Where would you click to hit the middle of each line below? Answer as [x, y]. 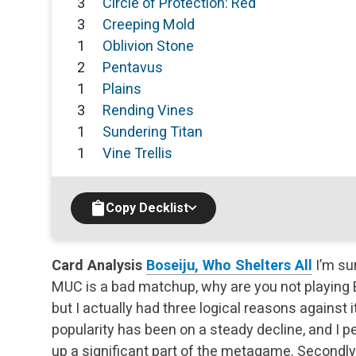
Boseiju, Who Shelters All [229, 265]
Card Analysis [97, 265]
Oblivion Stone [148, 46]
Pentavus [133, 68]
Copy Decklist [147, 208]
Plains [122, 89]
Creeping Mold [149, 25]
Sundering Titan [153, 132]
